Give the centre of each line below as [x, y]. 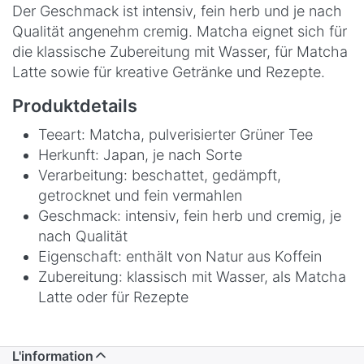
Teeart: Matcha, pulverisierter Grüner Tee [175, 135]
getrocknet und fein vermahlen [140, 196]
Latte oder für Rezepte [113, 297]
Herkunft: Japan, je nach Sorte [140, 155]
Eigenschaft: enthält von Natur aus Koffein [180, 257]
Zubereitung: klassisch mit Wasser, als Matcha [192, 277]
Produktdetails [75, 106]
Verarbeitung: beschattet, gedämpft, [160, 175]
